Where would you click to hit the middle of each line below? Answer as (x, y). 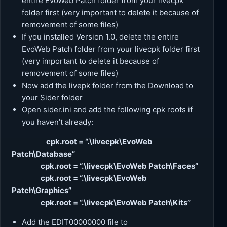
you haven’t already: (58, 122)
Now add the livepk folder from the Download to (108, 85)
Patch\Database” (43, 154)
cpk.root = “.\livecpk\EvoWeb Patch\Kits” (101, 202)
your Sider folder (52, 97)
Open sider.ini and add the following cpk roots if (107, 109)
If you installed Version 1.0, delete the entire (101, 36)
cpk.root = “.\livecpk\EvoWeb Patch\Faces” (105, 166)
